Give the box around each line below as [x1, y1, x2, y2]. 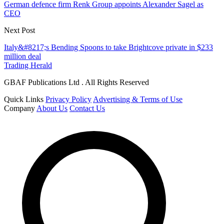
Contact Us [69, 104, 105, 113]
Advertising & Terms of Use [93, 95, 182, 104]
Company [4, 104, 35, 113]
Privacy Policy [45, 95, 91, 104]
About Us [36, 104, 67, 113]
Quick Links [4, 95, 43, 104]
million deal [4, 52, 41, 61]
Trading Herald [4, 61, 52, 70]
